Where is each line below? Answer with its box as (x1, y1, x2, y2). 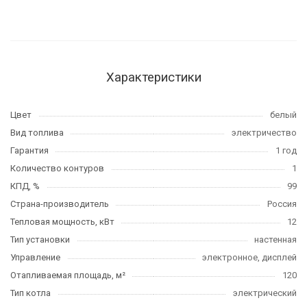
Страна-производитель (10, 199, 109, 209)
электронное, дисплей (202, 252, 297, 262)
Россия (267, 199, 297, 209)
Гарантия (10, 145, 49, 156)
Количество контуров (10, 163, 104, 173)
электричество (232, 127, 297, 138)
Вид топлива (10, 127, 64, 138)
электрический (233, 288, 297, 298)
